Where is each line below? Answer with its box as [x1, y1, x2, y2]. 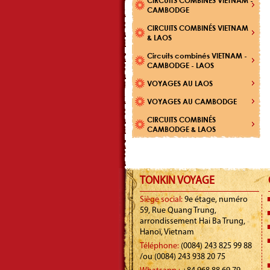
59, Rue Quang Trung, [140, 206, 216, 215]
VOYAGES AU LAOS [147, 78, 213, 88]
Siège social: [140, 195, 184, 204]
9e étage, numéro [184, 195, 248, 204]
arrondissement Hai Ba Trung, [140, 217, 245, 226]
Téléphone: [140, 242, 179, 251]
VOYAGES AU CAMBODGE [147, 96, 237, 106]
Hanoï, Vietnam [140, 228, 194, 237]
